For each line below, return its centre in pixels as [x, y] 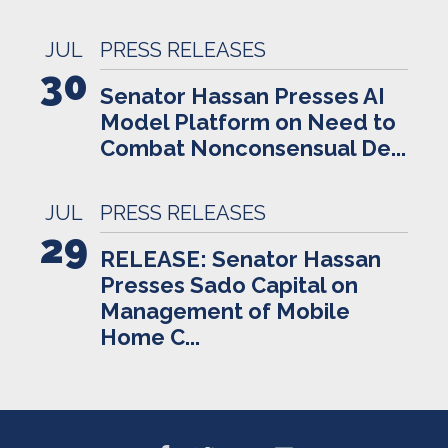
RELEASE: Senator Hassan [240, 258]
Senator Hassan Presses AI [242, 96]
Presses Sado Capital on [229, 284]
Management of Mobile [225, 310]
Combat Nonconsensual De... [253, 148]
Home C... [150, 336]
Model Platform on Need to [248, 122]
